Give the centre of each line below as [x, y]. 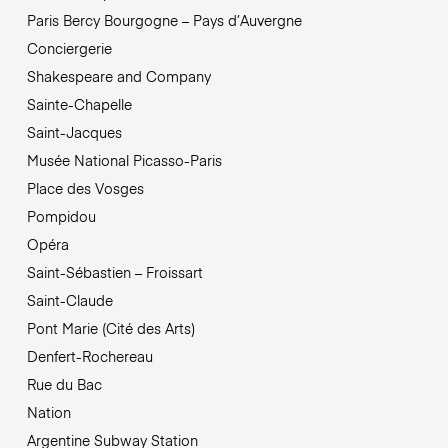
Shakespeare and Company [118, 76]
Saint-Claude [69, 300]
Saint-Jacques [74, 132]
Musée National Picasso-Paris [124, 160]
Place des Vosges [85, 188]
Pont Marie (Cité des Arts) [110, 328]
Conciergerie [69, 48]
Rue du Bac [64, 384]
